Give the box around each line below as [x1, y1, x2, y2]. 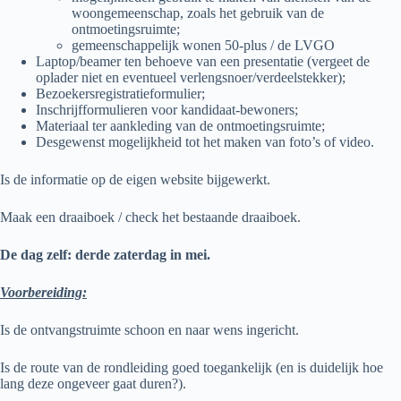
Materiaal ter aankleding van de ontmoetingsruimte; [36, 117, 325, 133]
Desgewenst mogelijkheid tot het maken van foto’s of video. [36, 133, 374, 149]
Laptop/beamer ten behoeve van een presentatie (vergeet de [36, 53, 370, 69]
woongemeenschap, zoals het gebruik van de [72, 4, 324, 21]
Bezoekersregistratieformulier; [36, 85, 205, 101]
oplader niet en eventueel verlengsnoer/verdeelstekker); [36, 69, 346, 85]
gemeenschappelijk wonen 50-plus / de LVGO [72, 37, 335, 53]
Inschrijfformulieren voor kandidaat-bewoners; [36, 101, 298, 117]
